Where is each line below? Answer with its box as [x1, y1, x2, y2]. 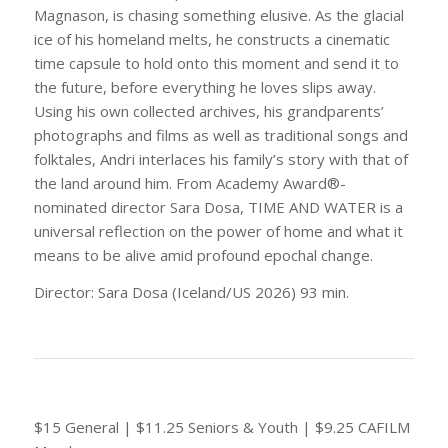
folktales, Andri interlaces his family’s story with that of [33, 149, 408, 170]
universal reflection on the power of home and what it [33, 221, 403, 242]
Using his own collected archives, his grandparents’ [33, 101, 384, 122]
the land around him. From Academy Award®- [33, 173, 346, 194]
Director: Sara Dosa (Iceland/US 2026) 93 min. [33, 282, 349, 302]
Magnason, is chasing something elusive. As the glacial [33, 5, 404, 26]
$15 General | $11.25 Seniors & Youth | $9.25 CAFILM [33, 416, 410, 437]
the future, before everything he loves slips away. [33, 77, 376, 98]
